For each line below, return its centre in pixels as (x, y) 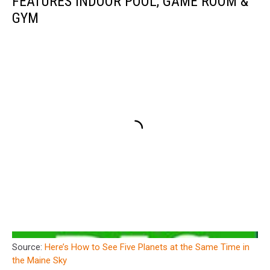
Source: (28, 247)
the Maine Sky (39, 261)
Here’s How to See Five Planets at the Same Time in (147, 247)
